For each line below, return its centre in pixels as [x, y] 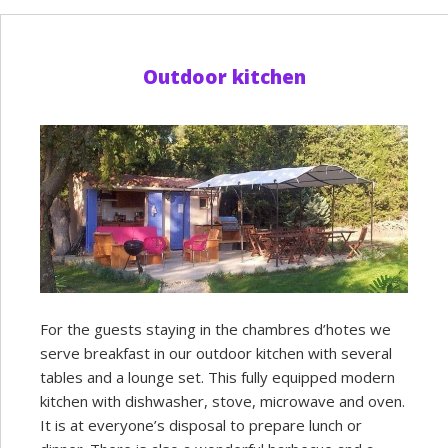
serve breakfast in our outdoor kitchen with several [216, 353]
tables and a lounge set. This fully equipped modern [217, 377]
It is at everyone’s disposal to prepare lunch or [201, 425]
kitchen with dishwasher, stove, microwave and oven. [222, 401]
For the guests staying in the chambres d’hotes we [215, 329]
